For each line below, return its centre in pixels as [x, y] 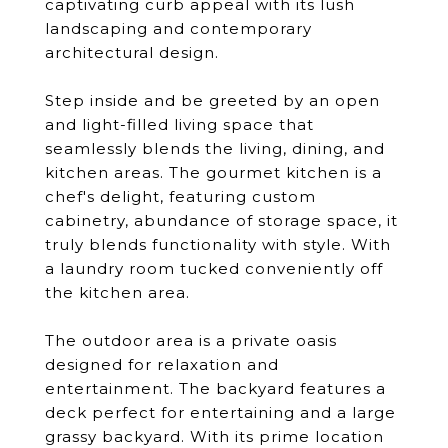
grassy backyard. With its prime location [214, 436]
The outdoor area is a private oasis [191, 340]
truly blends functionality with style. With [218, 244]
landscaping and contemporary [178, 28]
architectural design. [132, 52]
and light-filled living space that [179, 124]
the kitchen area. [117, 292]
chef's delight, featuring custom [180, 196]
